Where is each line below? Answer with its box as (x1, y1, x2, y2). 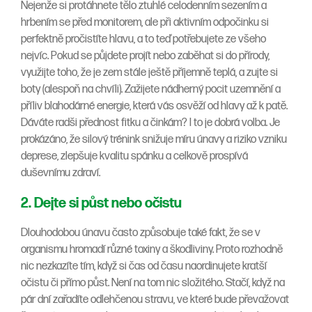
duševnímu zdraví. (21, 166, 100, 180)
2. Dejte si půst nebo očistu (21, 195, 182, 212)
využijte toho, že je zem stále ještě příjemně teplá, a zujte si (21, 66, 278, 80)
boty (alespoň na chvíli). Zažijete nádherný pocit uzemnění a (21, 83, 281, 97)
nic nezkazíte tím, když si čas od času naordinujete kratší (21, 260, 267, 274)
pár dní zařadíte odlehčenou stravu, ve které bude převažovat (21, 293, 289, 307)
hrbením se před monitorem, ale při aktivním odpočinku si (21, 16, 269, 30)
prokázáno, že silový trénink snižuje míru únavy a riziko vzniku (21, 133, 287, 147)
